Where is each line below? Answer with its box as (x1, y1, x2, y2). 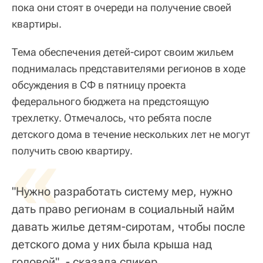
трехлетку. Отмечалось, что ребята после (12, 112, 211, 124)
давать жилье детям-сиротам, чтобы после (12, 220, 245, 234)
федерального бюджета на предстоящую (12, 95, 209, 108)
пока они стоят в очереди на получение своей (12, 1, 231, 14)
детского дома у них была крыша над (12, 237, 212, 252)
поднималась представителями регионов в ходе (12, 62, 245, 75)
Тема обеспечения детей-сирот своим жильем (12, 46, 234, 59)
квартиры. (12, 18, 62, 31)
